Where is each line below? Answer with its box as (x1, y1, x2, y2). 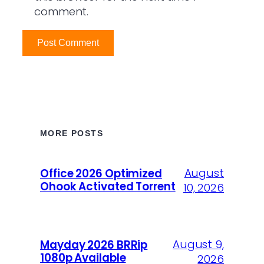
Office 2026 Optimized (40, 166, 162, 181)
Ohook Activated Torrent (40, 179, 176, 194)
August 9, (172, 237, 224, 252)
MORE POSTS (40, 128, 103, 138)
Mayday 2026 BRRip (40, 237, 148, 253)
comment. (34, 4, 89, 19)
